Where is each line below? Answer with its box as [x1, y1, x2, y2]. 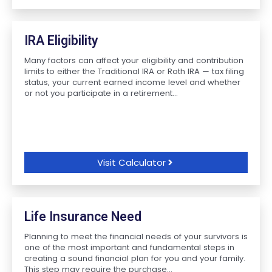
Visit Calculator [97, 156, 166, 169]
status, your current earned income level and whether [24, 76, 240, 88]
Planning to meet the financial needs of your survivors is [24, 231, 248, 242]
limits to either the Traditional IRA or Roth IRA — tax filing [24, 66, 244, 77]
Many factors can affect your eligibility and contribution [24, 55, 243, 66]
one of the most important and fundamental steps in [24, 242, 234, 253]
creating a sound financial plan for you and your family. [24, 253, 245, 264]
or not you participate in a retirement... [24, 87, 178, 99]
